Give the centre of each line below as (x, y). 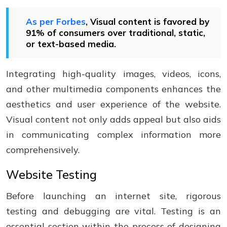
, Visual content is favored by (147, 22)
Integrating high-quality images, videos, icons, (113, 74)
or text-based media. (71, 44)
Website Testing (51, 175)
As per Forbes (56, 22)
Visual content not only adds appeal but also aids (113, 119)
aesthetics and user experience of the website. (113, 104)
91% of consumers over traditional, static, (116, 33)
